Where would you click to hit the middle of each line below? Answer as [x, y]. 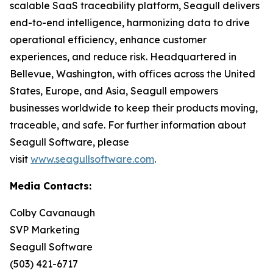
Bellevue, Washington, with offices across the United [133, 74]
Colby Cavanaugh [52, 213]
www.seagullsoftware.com [92, 159]
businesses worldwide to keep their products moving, [134, 108]
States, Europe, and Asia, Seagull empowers [114, 91]
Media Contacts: [51, 186]
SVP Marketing [45, 230]
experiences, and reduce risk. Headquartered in [123, 57]
